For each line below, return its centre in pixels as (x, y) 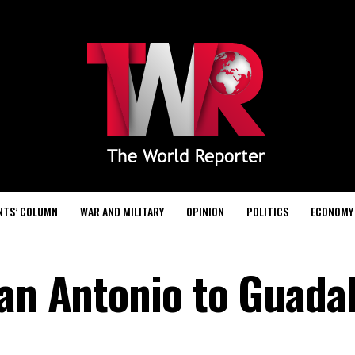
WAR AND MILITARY (122, 211)
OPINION (205, 211)
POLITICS (267, 211)
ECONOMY (332, 211)
